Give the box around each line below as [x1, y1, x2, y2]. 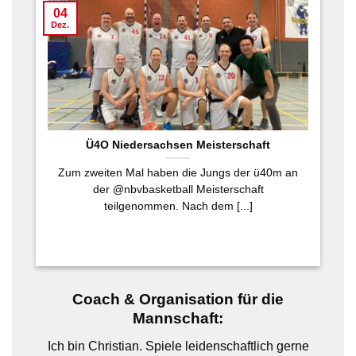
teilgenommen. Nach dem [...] [103, 200, 253, 212]
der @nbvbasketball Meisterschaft [92, 184, 264, 195]
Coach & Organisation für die [72, 291, 284, 308]
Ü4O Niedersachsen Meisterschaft [86, 139, 270, 152]
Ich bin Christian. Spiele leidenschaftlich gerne [47, 339, 309, 353]
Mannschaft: [133, 310, 223, 327]
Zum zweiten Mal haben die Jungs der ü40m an [58, 167, 298, 179]
